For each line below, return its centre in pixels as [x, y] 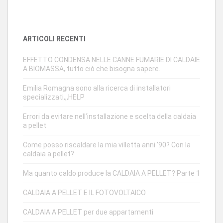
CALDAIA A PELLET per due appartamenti [88, 212]
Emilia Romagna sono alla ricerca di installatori [97, 88]
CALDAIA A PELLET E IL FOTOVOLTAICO [84, 193]
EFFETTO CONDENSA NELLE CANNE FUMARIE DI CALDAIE [111, 60]
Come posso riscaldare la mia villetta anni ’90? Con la [107, 145]
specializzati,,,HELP [54, 97]
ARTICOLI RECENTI [54, 39]
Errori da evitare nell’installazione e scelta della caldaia [110, 117]
